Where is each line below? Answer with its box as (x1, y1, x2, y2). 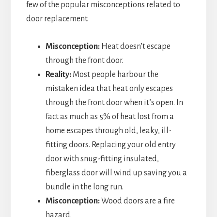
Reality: (45, 70, 71, 79)
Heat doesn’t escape (99, 42, 170, 51)
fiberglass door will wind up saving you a (45, 168, 187, 177)
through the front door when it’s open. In (45, 98, 183, 107)
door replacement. (26, 14, 89, 23)
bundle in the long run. (45, 182, 124, 191)
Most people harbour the (71, 70, 158, 79)
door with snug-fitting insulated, (45, 154, 159, 163)
